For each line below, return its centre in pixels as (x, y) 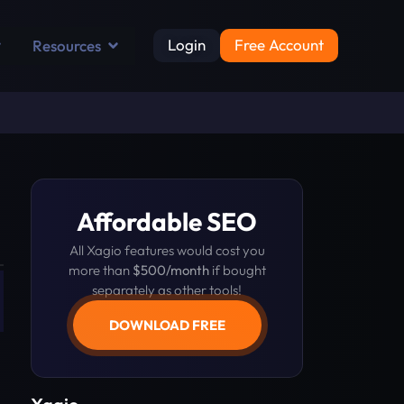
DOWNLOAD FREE (167, 325)
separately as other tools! (167, 289)
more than (100, 270)
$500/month (170, 270)
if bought (237, 270)
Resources (67, 46)
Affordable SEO (167, 221)
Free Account (280, 45)
